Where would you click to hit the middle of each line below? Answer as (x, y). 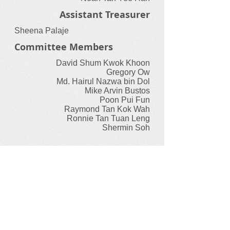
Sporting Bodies (41, 153)
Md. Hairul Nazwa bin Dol (103, 81)
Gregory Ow (128, 72)
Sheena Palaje (42, 31)
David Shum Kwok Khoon (103, 63)
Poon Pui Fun (125, 100)
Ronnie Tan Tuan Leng (108, 118)
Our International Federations (69, 219)
